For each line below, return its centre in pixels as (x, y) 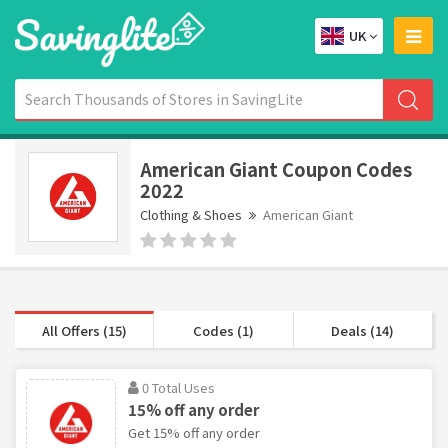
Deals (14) (363, 330)
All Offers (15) (84, 330)
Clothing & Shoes (191, 214)
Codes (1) (223, 330)
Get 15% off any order (194, 432)
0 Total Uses (178, 387)
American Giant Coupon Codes (276, 168)
